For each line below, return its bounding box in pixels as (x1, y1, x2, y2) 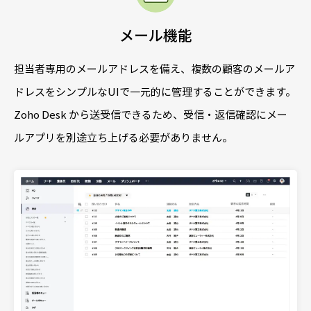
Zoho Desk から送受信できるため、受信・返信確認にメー (14, 107, 287, 123)
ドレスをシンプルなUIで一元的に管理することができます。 (14, 84, 296, 100)
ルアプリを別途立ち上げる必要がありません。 (14, 130, 233, 146)
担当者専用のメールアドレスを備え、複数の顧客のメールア (14, 61, 295, 77)
